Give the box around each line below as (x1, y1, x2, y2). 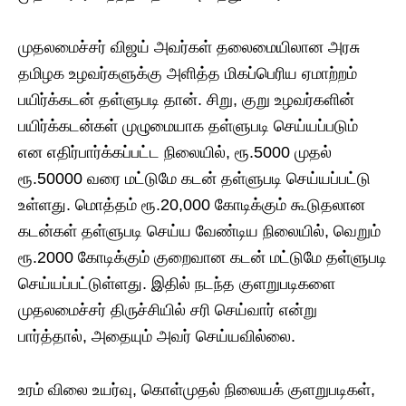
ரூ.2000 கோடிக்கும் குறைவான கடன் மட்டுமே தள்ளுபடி (18, 247, 387, 266)
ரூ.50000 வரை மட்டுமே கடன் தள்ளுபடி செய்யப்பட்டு (18, 169, 371, 188)
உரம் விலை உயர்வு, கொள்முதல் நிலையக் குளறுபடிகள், (18, 380, 375, 399)
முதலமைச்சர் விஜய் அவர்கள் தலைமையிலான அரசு (18, 37, 360, 56)
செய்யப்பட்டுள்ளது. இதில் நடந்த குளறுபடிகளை (18, 274, 335, 293)
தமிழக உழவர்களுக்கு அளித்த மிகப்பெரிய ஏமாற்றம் (18, 63, 357, 82)
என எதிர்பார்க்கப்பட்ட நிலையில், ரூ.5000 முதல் (18, 142, 332, 161)
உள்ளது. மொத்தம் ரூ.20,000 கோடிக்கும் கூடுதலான (18, 195, 365, 214)
